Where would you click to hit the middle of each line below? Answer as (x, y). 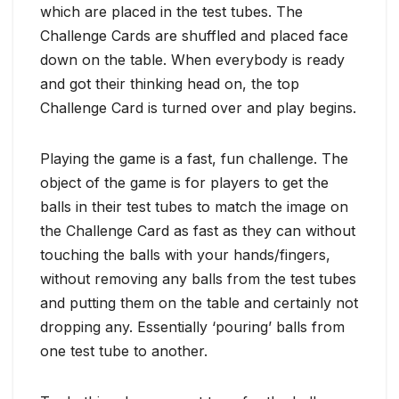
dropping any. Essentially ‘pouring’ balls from (192, 326)
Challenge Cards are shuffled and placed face (194, 35)
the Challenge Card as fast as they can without (198, 230)
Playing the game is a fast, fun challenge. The (194, 158)
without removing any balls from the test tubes (198, 278)
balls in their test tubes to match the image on (194, 206)
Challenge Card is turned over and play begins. (198, 107)
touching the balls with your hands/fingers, (185, 254)
